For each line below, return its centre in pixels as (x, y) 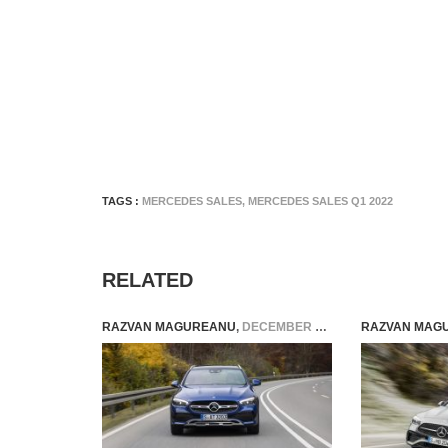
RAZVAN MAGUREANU (169, 327)
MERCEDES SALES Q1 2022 (320, 201)
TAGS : (122, 201)
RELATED (147, 280)
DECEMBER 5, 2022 (278, 327)
